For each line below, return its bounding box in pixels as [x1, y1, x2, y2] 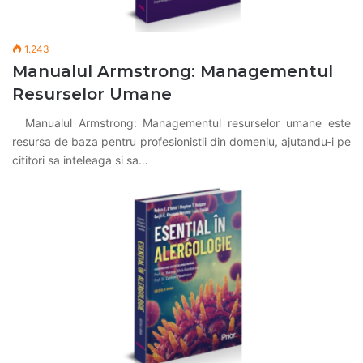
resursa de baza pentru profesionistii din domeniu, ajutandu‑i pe [12, 134, 351, 148]
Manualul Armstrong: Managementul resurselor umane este [12, 115, 351, 130]
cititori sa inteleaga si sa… [12, 152, 148, 167]
